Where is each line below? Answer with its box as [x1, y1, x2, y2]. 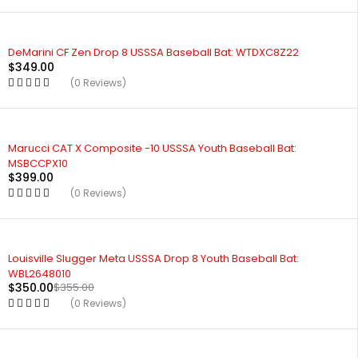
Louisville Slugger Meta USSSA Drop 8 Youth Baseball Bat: [8, 250, 299, 266]
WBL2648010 [8, 265, 71, 281]
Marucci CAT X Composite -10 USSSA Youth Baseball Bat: [8, 141, 296, 156]
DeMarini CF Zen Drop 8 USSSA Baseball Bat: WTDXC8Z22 [8, 45, 299, 60]
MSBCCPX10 [8, 156, 68, 171]
